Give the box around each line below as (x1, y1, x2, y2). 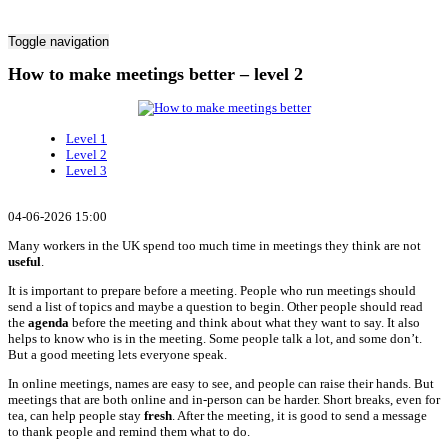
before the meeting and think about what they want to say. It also (72, 314, 420, 330)
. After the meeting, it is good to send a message (172, 407, 427, 423)
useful (8, 253, 41, 269)
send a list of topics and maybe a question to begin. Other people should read (8, 298, 423, 314)
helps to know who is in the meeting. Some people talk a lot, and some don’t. (8, 330, 422, 346)
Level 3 (66, 162, 107, 178)
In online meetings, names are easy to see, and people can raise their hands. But (8, 375, 434, 391)
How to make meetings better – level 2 (8, 63, 303, 84)
